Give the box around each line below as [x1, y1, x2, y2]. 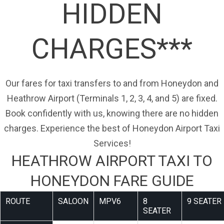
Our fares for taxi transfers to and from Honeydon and [5, 78, 218, 89]
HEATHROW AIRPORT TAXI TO [11, 152, 212, 170]
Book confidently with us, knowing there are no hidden [5, 108, 218, 119]
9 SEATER [187, 196, 221, 206]
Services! [93, 138, 131, 149]
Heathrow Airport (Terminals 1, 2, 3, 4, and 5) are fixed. [6, 93, 217, 104]
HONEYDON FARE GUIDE [30, 172, 194, 190]
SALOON [58, 196, 88, 206]
